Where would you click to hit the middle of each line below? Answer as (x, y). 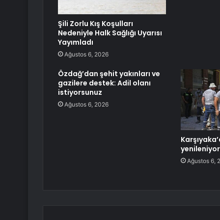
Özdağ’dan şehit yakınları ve (109, 74)
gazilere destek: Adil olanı (104, 83)
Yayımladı (76, 42)
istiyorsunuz (80, 93)
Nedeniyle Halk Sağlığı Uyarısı (110, 33)
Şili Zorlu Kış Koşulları (96, 24)
